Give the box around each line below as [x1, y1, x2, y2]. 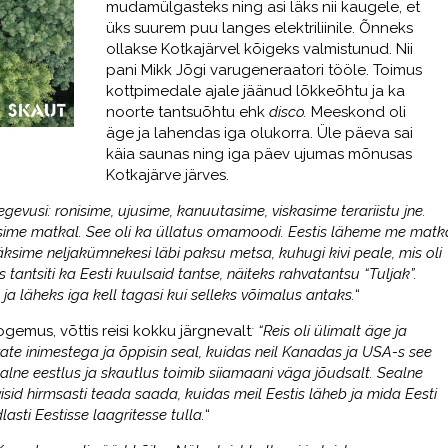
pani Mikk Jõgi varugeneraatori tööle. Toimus [105, 61, 422, 80]
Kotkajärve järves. [105, 166, 229, 185]
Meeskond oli [306, 103, 406, 122]
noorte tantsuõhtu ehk [105, 103, 269, 122]
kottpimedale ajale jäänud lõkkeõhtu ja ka [105, 82, 405, 101]
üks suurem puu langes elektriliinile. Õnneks [105, 19, 413, 38]
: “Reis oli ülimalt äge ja [251, 322, 407, 341]
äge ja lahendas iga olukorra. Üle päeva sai [105, 124, 413, 143]
